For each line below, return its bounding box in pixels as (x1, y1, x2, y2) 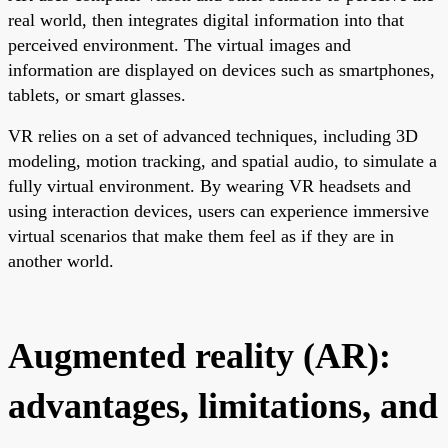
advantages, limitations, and (8, 385, 438, 426)
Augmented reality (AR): (8, 335, 391, 376)
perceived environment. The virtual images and (8, 34, 351, 55)
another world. (8, 250, 114, 271)
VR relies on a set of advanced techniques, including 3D (8, 125, 418, 146)
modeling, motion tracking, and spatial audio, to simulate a (8, 150, 437, 171)
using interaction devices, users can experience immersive (8, 200, 429, 221)
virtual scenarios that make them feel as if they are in (8, 225, 394, 246)
